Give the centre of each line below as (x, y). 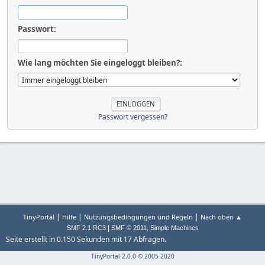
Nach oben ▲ (221, 217)
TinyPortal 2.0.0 (113, 256)
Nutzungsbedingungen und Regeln (138, 217)
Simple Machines (174, 228)
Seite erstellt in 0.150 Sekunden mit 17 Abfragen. (86, 239)
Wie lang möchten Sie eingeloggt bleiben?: (100, 62)
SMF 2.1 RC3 (86, 228)
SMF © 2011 (129, 228)
